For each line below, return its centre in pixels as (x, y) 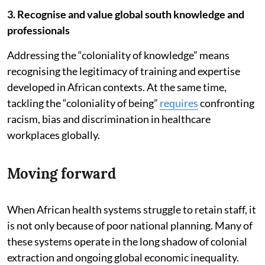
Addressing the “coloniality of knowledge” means (118, 55)
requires (179, 103)
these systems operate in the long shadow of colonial (127, 241)
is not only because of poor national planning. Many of (130, 225)
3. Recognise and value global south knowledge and (126, 14)
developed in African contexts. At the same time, (117, 87)
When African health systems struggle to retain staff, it (132, 209)
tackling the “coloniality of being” (83, 103)
